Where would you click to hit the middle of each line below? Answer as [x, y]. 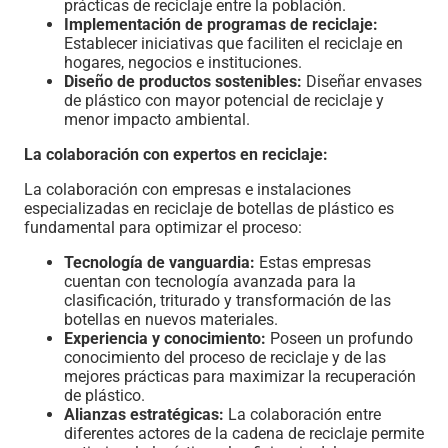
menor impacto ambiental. [157, 119]
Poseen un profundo [339, 338]
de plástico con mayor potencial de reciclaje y [224, 100]
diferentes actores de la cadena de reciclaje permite [244, 433]
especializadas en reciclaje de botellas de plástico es [209, 208]
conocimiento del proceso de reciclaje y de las [225, 357]
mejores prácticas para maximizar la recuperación [240, 376]
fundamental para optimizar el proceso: [163, 227]
